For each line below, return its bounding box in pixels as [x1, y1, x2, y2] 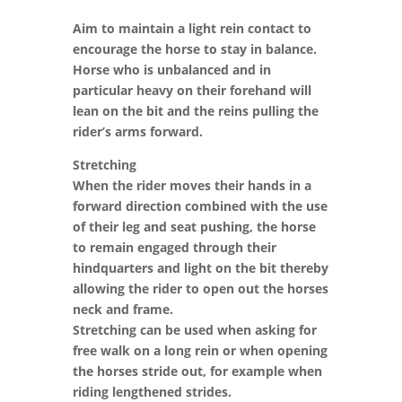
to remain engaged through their [72, 239, 276, 256]
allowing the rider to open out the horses [72, 280, 328, 297]
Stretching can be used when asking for [72, 321, 317, 338]
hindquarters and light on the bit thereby [72, 259, 328, 276]
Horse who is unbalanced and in [72, 61, 271, 78]
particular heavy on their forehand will [72, 82, 311, 99]
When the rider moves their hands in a [72, 177, 311, 194]
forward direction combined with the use [72, 197, 328, 214]
